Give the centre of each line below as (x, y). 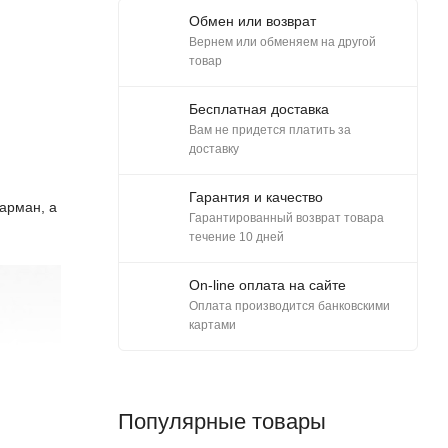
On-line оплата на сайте (267, 285)
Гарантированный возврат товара (286, 218)
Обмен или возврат (252, 21)
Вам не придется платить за (270, 130)
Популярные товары (222, 421)
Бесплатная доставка (259, 109)
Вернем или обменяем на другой (282, 42)
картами (212, 325)
